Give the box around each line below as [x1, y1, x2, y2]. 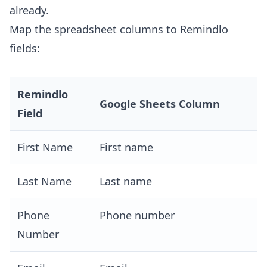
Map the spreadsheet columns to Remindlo [10, 22, 228, 37]
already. [10, 3, 49, 18]
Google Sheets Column [100, 97, 220, 111]
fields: [10, 41, 40, 56]
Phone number [100, 208, 175, 223]
